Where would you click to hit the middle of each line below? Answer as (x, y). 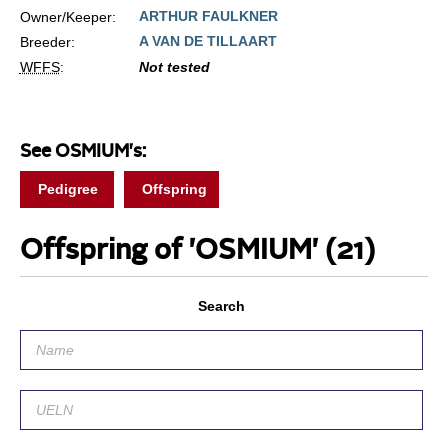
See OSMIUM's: (82, 151)
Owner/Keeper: (67, 16)
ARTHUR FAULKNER (208, 15)
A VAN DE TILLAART (207, 40)
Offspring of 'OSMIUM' (172, 251)
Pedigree (67, 188)
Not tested (174, 66)
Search (221, 305)
